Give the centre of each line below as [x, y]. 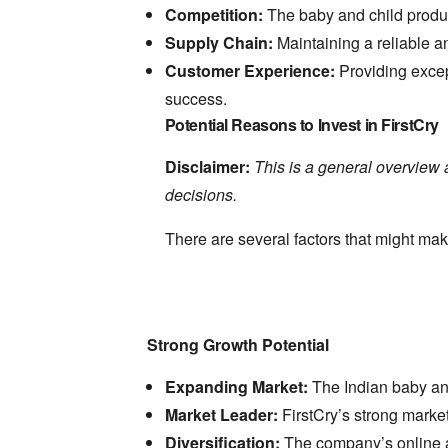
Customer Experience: [249, 71]
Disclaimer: [207, 167]
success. [195, 99]
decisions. [200, 195]
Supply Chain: [218, 43]
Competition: [213, 15]
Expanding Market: [236, 387]
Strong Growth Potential [237, 345]
